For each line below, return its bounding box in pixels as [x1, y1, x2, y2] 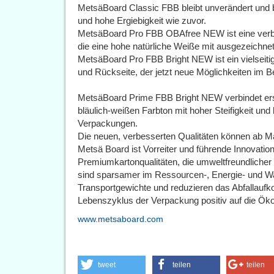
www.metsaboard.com [78, 214, 163, 224]
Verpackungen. [78, 118, 138, 128]
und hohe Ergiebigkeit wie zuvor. [78, 15, 206, 26]
